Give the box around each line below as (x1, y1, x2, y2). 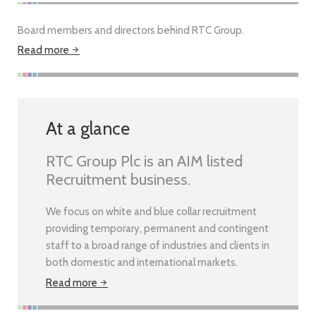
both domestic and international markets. (46, 256, 238, 269)
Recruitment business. (46, 170, 190, 190)
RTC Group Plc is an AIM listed (46, 152, 243, 171)
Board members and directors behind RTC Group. (18, 23, 244, 37)
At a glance (46, 118, 130, 140)
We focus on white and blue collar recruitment (46, 205, 257, 219)
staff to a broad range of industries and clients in (46, 239, 269, 253)
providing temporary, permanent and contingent (46, 222, 269, 236)
